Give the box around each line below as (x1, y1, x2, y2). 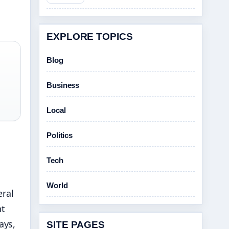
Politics (47, 131, 73, 140)
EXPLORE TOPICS (47, 31, 133, 42)
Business (47, 81, 80, 89)
